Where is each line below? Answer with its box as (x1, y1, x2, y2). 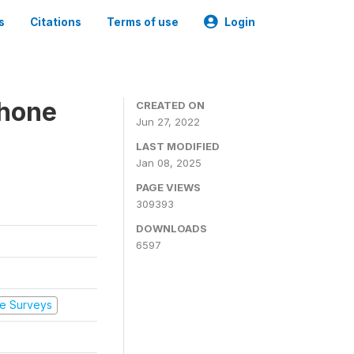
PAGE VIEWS (136, 181, 201, 194)
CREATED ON (136, 99, 205, 111)
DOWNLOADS (136, 222, 207, 235)
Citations (30, 16, 81, 28)
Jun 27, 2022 (136, 115, 200, 128)
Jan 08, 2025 (136, 156, 201, 169)
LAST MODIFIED (136, 140, 220, 153)
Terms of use (107, 16, 179, 28)
